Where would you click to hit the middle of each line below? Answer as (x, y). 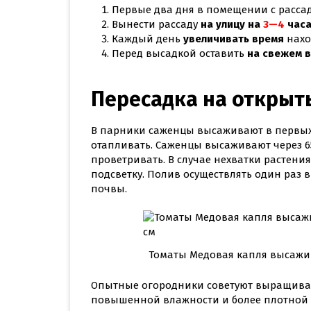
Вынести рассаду (156, 25)
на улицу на (232, 25)
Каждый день (148, 39)
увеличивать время (234, 39)
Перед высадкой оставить (179, 54)
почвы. (109, 189)
